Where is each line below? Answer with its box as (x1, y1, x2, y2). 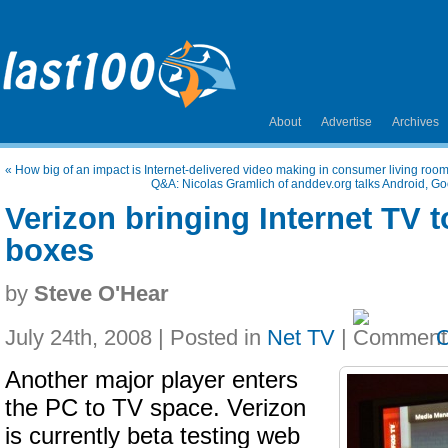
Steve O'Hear (34, 281, 169, 306)
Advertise (321, 115, 372, 129)
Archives (392, 115, 439, 129)
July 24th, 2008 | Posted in (5, 325, 267, 350)
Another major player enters (5, 367, 298, 393)
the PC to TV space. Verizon (5, 395, 306, 421)
